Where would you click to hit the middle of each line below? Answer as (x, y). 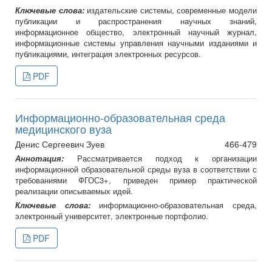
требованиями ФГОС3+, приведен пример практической (136, 180)
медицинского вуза (63, 129)
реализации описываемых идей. (74, 191)
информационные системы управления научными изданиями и (136, 43)
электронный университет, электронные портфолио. (112, 216)
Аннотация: (46, 158)
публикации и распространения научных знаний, (136, 21)
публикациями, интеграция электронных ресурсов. (108, 54)
